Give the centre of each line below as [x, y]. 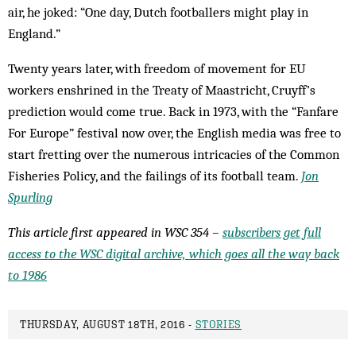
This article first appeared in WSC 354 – [115, 232]
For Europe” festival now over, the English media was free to [174, 133]
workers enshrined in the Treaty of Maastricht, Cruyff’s [162, 90]
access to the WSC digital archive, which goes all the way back [174, 254]
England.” [34, 34]
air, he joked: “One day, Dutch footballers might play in [158, 12]
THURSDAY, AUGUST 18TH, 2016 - [108, 325]
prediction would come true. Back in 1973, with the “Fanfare [173, 112]
